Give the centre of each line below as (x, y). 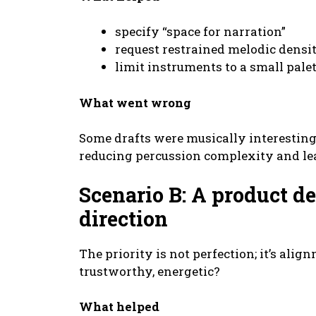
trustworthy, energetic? (150, 271)
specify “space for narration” (200, 32)
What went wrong (135, 102)
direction (123, 218)
